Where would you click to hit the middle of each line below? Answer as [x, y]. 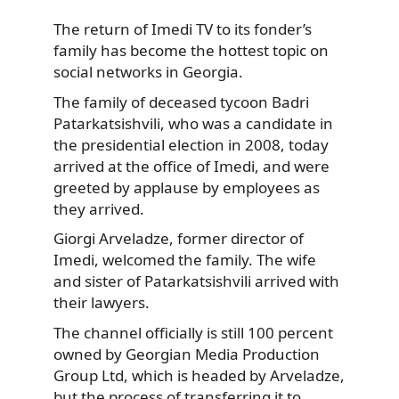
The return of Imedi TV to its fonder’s [183, 29]
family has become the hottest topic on [191, 51]
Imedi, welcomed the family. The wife [185, 260]
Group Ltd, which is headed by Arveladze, [199, 375]
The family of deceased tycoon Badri [181, 102]
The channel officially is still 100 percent [193, 332]
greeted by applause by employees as [187, 187]
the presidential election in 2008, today [191, 144]
